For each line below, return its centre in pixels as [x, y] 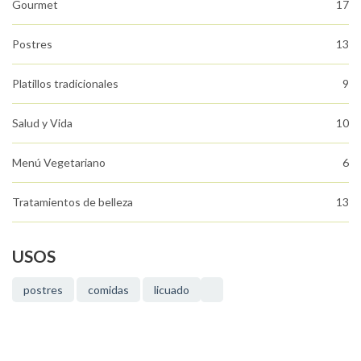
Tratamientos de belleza [73, 201]
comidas [108, 289]
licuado [172, 289]
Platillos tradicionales [65, 83]
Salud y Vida [42, 122]
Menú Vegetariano [59, 162]
